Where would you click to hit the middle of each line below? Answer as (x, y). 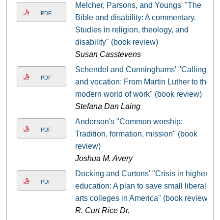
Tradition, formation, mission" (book (136, 134)
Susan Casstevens (108, 55)
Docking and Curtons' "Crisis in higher (141, 174)
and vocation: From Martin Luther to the (143, 82)
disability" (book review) (116, 42)
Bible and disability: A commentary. (135, 18)
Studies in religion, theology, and (132, 30)
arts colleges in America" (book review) (142, 198)
